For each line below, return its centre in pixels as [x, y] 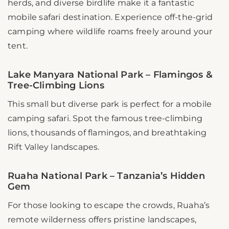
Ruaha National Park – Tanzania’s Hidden [106, 176]
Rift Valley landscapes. [54, 147]
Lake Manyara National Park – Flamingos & [110, 75]
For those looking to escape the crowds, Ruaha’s [109, 205]
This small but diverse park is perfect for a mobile [110, 104]
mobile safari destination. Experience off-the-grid [110, 17]
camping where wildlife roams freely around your [110, 32]
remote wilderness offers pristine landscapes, [102, 220]
